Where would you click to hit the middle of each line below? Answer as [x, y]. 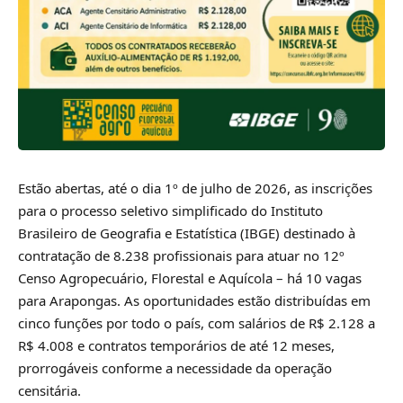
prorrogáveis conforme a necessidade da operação [175, 367]
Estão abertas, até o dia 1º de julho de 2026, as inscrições [195, 188]
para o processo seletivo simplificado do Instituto [170, 210]
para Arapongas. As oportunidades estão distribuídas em [194, 300]
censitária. [49, 390]
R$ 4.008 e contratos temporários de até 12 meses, [176, 345]
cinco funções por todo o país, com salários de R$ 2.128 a [197, 322]
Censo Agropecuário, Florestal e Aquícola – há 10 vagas [190, 278]
